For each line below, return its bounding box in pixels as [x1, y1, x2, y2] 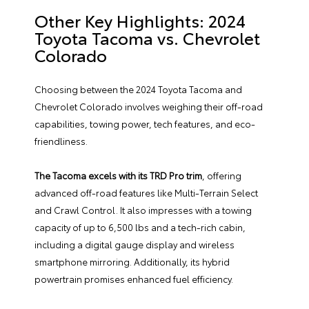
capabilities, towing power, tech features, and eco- [34, 117, 255, 130]
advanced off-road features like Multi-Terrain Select [34, 186, 258, 199]
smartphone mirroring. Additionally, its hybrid [34, 255, 230, 268]
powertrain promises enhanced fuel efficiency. [34, 272, 233, 285]
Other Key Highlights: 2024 [34, 8, 246, 32]
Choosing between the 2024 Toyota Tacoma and [34, 83, 242, 95]
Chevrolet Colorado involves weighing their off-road [34, 100, 263, 112]
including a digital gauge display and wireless [34, 238, 235, 250]
